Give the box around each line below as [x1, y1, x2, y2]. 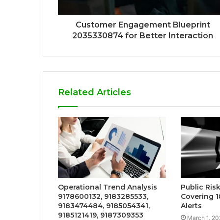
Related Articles [58, 86, 131, 98]
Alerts [180, 201, 202, 210]
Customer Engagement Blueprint [75, 20, 210, 29]
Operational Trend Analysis [58, 182, 157, 192]
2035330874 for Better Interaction [72, 30, 213, 40]
